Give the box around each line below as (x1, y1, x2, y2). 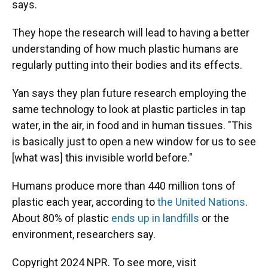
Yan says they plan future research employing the (12, 87, 246, 99)
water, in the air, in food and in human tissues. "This (12, 119, 252, 132)
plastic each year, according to (12, 196, 157, 208)
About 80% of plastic (12, 212, 111, 224)
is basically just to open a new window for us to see (12, 135, 256, 148)
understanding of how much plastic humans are (12, 42, 239, 55)
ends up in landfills (111, 212, 199, 224)
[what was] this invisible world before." (12, 151, 193, 164)
